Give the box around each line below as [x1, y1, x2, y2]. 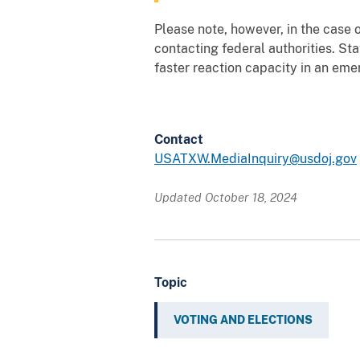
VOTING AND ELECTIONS [174, 313, 313, 326]
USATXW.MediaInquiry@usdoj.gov [154, 150, 357, 166]
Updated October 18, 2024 [154, 190, 297, 204]
